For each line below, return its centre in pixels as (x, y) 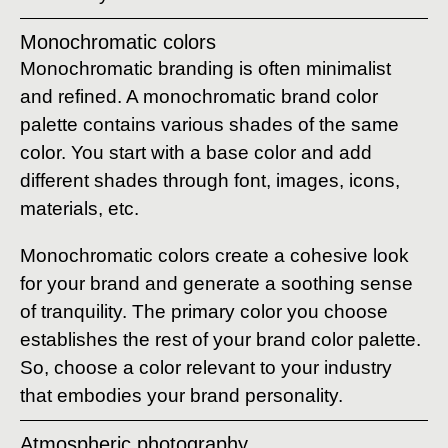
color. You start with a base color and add (196, 152)
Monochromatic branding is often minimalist (205, 68)
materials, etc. (79, 208)
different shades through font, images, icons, (210, 180)
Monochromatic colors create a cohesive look (214, 255)
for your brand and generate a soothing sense (216, 283)
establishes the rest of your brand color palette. (220, 339)
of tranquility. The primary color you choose (204, 311)
